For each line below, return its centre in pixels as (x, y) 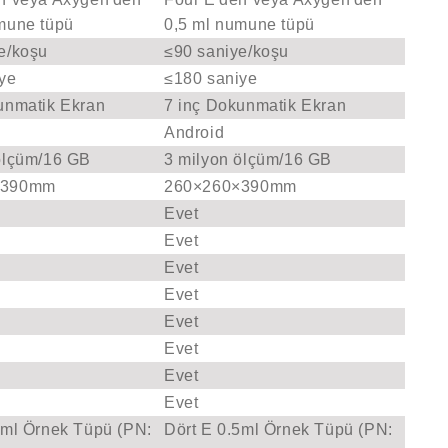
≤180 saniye (211, 79)
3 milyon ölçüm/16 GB (248, 160)
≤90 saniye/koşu (226, 52)
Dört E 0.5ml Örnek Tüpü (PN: (278, 430)
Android (194, 133)
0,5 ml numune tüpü (239, 24)
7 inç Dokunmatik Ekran (255, 106)
